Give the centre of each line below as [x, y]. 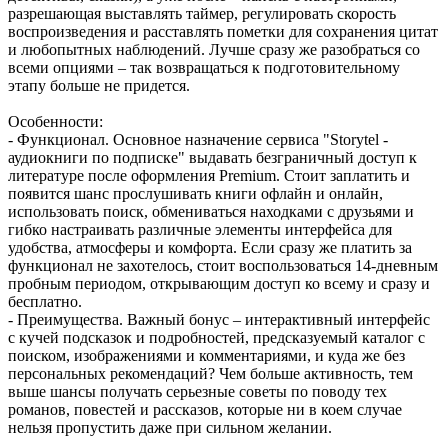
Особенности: [55, 121]
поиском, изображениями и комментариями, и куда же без [206, 355]
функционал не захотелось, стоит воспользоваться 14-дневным [223, 265]
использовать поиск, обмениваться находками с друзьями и [211, 211]
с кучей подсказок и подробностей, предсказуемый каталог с [216, 337]
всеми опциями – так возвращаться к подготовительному [204, 67]
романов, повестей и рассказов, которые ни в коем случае [205, 409]
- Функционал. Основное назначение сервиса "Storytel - [198, 139]
